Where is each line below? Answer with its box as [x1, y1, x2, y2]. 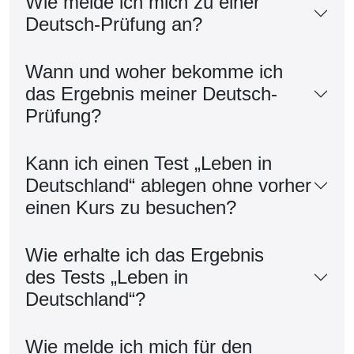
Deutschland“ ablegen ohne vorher [25, 174, 311, 196]
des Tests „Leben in [25, 265, 188, 288]
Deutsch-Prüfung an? [25, 13, 202, 35]
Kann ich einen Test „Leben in [25, 152, 272, 174]
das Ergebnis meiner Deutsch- [25, 82, 277, 104]
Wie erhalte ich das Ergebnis [25, 243, 264, 265]
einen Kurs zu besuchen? [25, 196, 236, 218]
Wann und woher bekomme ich [25, 60, 283, 82]
